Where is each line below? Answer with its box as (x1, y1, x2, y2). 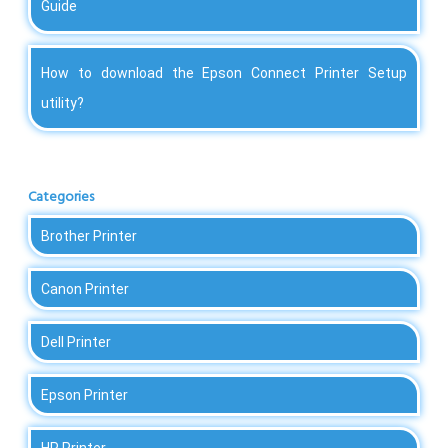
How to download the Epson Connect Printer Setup (41, 64, 407, 81)
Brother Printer (41, 227, 137, 244)
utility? (41, 94, 84, 111)
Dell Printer (41, 333, 111, 350)
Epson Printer (41, 386, 128, 403)
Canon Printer (41, 280, 129, 297)
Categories (28, 185, 94, 209)
